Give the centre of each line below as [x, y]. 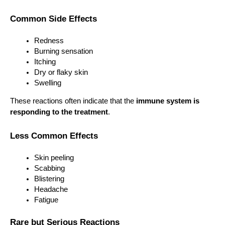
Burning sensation [64, 51]
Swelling [48, 83]
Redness [49, 40]
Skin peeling [54, 157]
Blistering [49, 179]
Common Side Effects [53, 18]
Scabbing [49, 168]
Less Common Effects [54, 135]
